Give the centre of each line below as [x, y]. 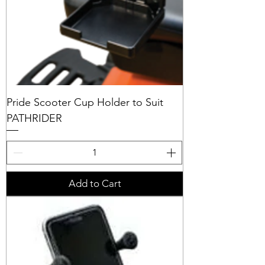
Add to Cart [95, 183]
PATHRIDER [34, 118]
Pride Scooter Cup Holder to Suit [85, 102]
